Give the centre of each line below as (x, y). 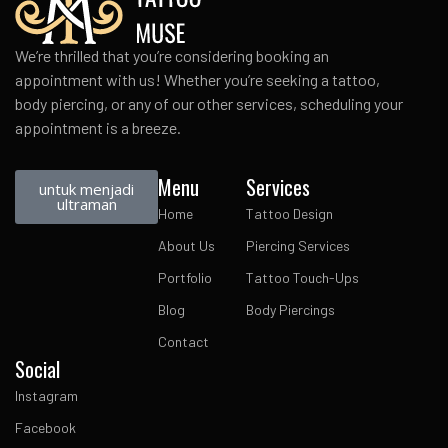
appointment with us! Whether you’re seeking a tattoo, (197, 80)
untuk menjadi (86, 189)
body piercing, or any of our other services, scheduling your (209, 104)
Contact (183, 342)
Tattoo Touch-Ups (302, 278)
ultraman (86, 204)
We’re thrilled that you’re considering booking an (172, 56)
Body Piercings (290, 310)
